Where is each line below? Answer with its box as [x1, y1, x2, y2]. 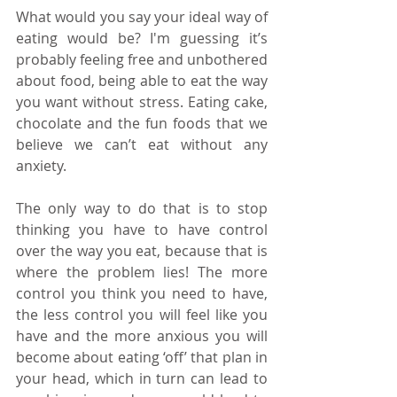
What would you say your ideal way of [16, 7, 268, 27]
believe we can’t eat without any [16, 135, 268, 155]
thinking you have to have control [16, 220, 268, 240]
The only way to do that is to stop [16, 198, 268, 219]
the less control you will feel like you [16, 305, 268, 325]
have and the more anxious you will [16, 326, 268, 346]
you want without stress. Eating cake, [16, 92, 268, 113]
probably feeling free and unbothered [16, 50, 268, 70]
